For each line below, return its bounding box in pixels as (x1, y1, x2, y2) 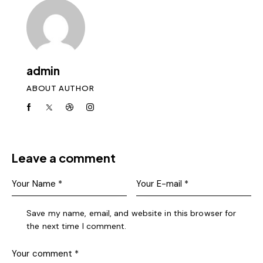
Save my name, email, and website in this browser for (26, 208, 237, 218)
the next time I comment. (26, 221, 127, 231)
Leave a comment (12, 150, 116, 166)
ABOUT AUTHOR (26, 83, 95, 93)
